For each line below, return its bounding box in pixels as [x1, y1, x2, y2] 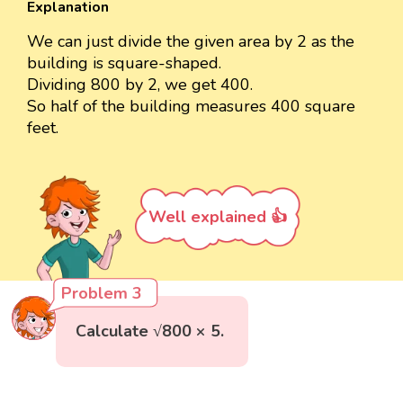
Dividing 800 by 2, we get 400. [27, 74, 253, 96]
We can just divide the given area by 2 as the [27, 31, 354, 53]
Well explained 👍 [148, 206, 287, 228]
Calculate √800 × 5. [76, 320, 225, 343]
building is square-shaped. [27, 52, 221, 75]
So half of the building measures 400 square [27, 95, 355, 118]
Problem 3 [61, 282, 143, 305]
